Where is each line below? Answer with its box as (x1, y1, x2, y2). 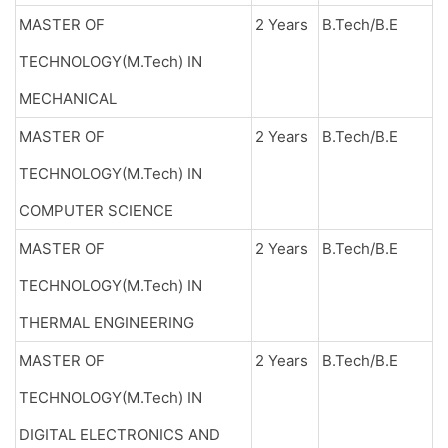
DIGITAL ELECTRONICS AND (19, 425, 220, 444)
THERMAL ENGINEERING (19, 313, 194, 332)
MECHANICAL (19, 89, 117, 108)
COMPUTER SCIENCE (19, 201, 173, 220)
